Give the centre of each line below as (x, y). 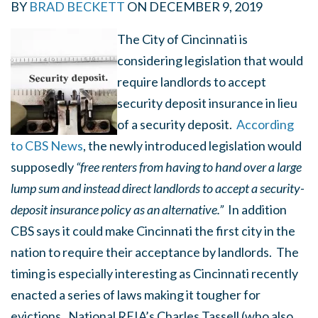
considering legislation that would (210, 60)
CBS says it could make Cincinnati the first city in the (153, 231)
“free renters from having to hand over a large (189, 167)
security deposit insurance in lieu (207, 103)
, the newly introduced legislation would (192, 146)
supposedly (42, 167)
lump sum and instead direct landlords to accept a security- (158, 188)
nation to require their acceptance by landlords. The (155, 252)
